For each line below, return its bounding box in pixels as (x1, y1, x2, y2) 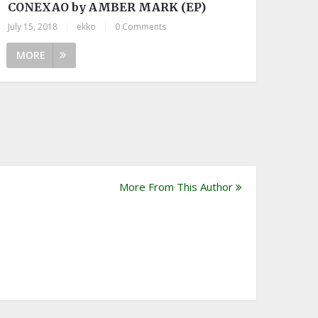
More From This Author (119, 179, 233, 194)
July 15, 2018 (8, 20, 58, 33)
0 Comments (115, 20, 167, 33)
